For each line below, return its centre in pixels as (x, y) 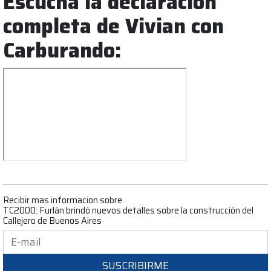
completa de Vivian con (113, 26)
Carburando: (62, 50)
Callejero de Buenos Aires (52, 220)
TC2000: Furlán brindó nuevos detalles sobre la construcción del (128, 210)
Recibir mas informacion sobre (63, 200)
